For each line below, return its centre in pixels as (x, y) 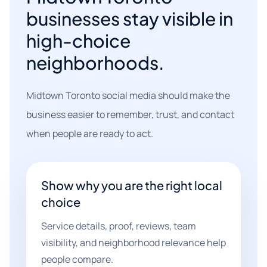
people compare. (77, 259)
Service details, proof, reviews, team (119, 226)
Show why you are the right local (132, 185)
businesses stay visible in (130, 18)
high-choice (78, 41)
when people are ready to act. (90, 133)
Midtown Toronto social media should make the (128, 95)
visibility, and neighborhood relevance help (133, 243)
